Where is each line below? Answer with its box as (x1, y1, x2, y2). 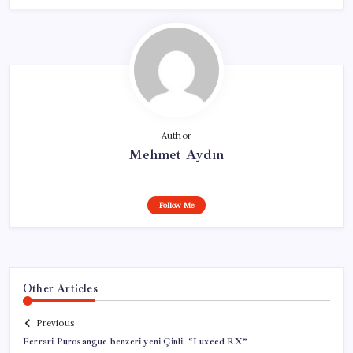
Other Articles (23, 281, 98, 295)
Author (161, 129, 192, 141)
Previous (36, 318, 74, 329)
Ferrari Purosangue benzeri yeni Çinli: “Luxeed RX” (23, 336, 247, 348)
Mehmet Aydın (128, 145, 225, 163)
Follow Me (158, 199, 195, 210)
